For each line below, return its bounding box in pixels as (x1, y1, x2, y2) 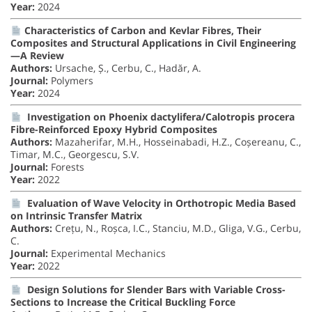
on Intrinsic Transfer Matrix (10, 209, 142, 223)
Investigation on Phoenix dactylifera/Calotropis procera (24, 110, 295, 124)
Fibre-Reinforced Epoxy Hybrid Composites (10, 123, 217, 136)
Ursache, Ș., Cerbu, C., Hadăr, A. (52, 61, 201, 75)
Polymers (48, 74, 93, 88)
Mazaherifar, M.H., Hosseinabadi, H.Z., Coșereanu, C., (52, 135, 301, 149)
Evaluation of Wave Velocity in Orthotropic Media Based (26, 196, 296, 210)
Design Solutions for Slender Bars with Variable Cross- (26, 283, 286, 297)
